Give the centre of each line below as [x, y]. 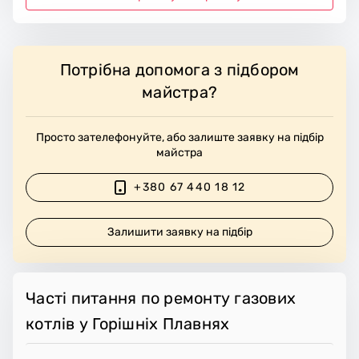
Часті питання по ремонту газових [161, 298]
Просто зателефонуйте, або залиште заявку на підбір [179, 137]
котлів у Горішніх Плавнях [128, 323]
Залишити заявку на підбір [180, 232]
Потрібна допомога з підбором [179, 69]
